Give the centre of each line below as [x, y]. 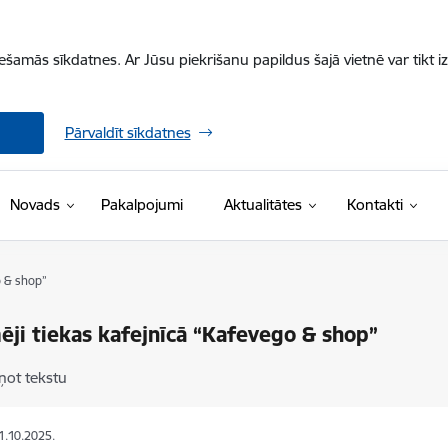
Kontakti [374, 204]
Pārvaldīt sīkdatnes [127, 132]
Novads [34, 204]
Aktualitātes [262, 204]
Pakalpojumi [141, 204]
